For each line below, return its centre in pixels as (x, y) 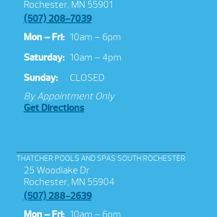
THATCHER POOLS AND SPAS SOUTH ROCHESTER (101, 158)
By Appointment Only (69, 96)
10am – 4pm (95, 57)
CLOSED (87, 77)
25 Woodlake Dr (56, 170)
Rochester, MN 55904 (69, 182)
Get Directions (54, 108)
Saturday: (44, 57)
